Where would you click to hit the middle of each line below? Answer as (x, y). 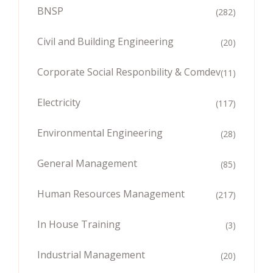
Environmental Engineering (100, 133)
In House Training (79, 224)
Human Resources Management (111, 193)
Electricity (59, 102)
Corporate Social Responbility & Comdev (129, 72)
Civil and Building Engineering (105, 41)
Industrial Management (91, 254)
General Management (87, 163)
